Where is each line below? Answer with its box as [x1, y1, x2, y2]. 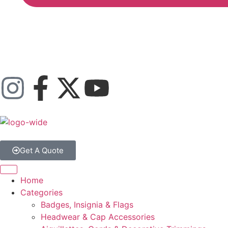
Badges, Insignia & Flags [41, 199, 133, 210]
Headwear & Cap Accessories [41, 212, 155, 222]
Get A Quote [20, 146, 64, 155]
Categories [20, 187, 63, 197]
